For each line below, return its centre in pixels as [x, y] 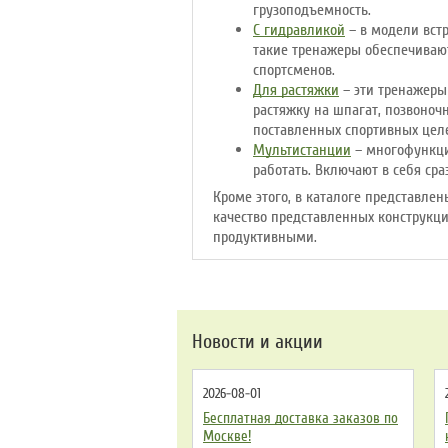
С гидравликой [299, 30]
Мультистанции [302, 150]
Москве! [227, 436]
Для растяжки [296, 90]
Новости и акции [257, 342]
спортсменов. [294, 70]
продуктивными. [265, 237]
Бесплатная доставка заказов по [300, 418]
